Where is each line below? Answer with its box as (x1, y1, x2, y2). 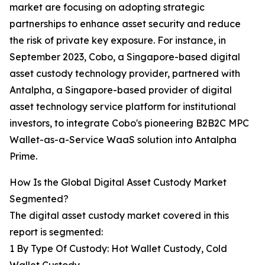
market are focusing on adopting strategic (9, 1, 205, 14)
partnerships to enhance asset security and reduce (9, 18, 241, 30)
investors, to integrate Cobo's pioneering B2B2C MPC (9, 117, 249, 130)
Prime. (9, 150, 37, 163)
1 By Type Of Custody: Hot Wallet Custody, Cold (9, 243, 227, 255)
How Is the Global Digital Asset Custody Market (9, 176, 227, 189)
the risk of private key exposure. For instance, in (9, 34, 226, 47)
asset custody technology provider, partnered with (9, 67, 240, 80)
